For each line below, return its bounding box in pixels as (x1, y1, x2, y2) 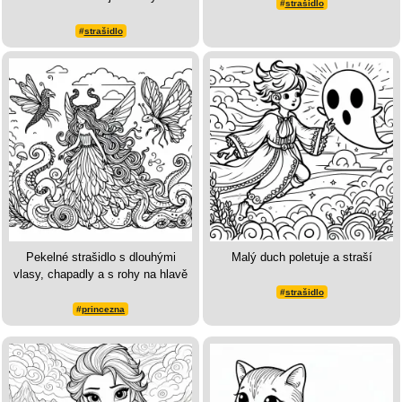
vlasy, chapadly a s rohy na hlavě (13, 267, 188, 282)
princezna (82, 304, 125, 315)
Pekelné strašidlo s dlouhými (25, 250, 176, 265)
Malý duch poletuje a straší (231, 250, 372, 265)
